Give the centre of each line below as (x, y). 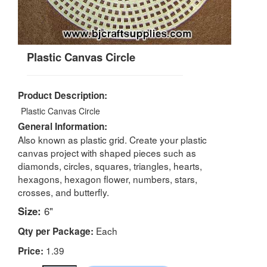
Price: (31, 251)
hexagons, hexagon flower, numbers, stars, (108, 178)
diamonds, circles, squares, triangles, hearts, (110, 165)
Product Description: (63, 95)
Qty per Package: (56, 231)
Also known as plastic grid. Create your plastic (112, 139)
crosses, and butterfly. (63, 192)
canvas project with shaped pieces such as (107, 152)
